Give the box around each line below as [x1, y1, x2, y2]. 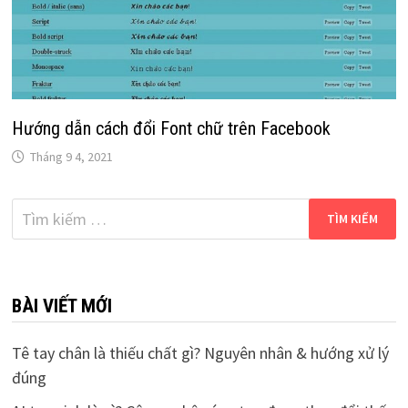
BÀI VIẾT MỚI [11, 294, 112, 317]
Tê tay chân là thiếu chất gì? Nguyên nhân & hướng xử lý [11, 342, 389, 363]
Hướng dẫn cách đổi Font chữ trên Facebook [11, 117, 331, 139]
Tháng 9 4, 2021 [29, 148, 113, 165]
